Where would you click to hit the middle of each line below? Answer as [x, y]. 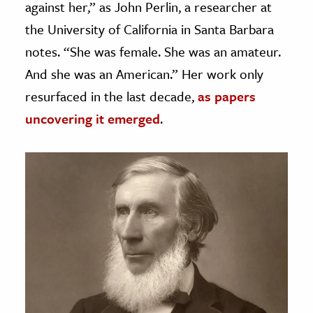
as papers [227, 96]
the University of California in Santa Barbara [150, 29]
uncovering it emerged [93, 118]
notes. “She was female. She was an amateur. [153, 51]
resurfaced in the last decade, [111, 96]
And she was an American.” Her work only [144, 73]
